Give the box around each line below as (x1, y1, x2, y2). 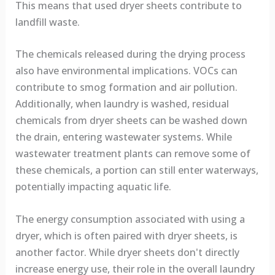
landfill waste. (15, 15, 80, 29)
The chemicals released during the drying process (15, 47, 246, 61)
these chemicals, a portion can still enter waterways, (15, 163, 258, 177)
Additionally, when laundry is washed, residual (15, 97, 229, 111)
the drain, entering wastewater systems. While (15, 130, 232, 144)
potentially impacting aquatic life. (15, 180, 171, 194)
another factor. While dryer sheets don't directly (15, 245, 239, 259)
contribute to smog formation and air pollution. (15, 80, 238, 95)
